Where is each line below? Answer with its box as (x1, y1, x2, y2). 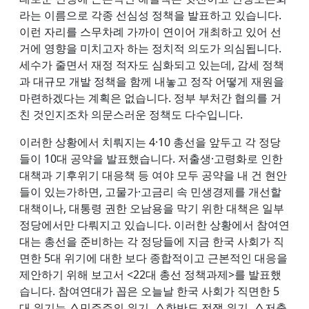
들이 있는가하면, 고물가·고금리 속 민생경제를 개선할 (19, 183, 281, 199)
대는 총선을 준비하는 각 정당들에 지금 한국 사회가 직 (19, 233, 284, 249)
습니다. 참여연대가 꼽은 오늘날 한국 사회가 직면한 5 (19, 283, 279, 299)
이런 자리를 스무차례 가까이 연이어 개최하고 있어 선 (19, 23, 281, 39)
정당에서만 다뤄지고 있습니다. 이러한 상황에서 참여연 (19, 217, 290, 232)
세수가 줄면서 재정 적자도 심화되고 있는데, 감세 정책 (19, 57, 284, 72)
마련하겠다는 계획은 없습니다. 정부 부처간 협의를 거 (19, 90, 281, 106)
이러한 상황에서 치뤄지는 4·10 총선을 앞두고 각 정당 (19, 134, 281, 150)
